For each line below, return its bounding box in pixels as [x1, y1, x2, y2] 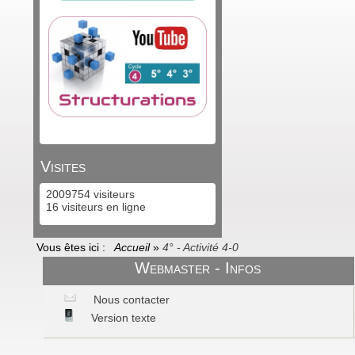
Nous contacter [90, 293, 170, 306]
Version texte [88, 311, 156, 324]
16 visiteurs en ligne [43, 200, 146, 213]
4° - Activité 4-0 [162, 241, 239, 254]
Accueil [114, 241, 153, 254]
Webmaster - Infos [135, 259, 261, 277]
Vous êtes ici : [36, 241, 112, 254]
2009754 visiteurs [43, 188, 135, 200]
